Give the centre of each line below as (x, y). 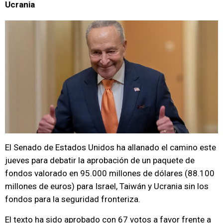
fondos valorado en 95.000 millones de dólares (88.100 (110, 173)
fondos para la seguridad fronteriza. (73, 199)
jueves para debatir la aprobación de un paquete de (100, 160)
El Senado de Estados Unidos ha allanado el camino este (111, 147)
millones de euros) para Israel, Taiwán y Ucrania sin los (107, 186)
